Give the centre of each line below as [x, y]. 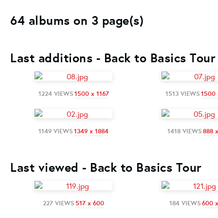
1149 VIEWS [56, 131]
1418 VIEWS [184, 131]
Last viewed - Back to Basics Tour [106, 167]
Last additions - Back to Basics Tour [113, 57]
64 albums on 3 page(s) [77, 20]
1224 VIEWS [56, 93]
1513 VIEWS [182, 93]
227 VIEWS [59, 203]
